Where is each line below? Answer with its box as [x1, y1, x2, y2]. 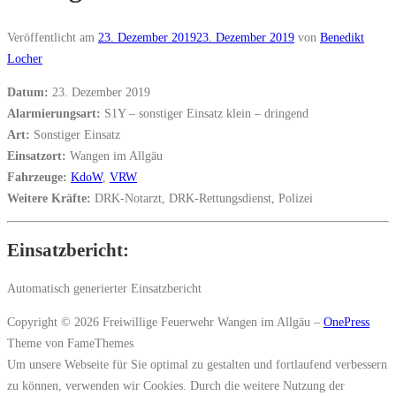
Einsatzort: [7, 148, 66, 163]
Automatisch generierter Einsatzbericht [7, 281, 202, 296]
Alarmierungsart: [7, 105, 101, 120]
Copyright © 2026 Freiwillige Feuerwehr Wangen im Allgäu [7, 315, 314, 330]
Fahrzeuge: [7, 169, 67, 184]
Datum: [7, 84, 49, 99]
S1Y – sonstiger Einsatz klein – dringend [101, 105, 308, 120]
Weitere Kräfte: [7, 190, 91, 205]
